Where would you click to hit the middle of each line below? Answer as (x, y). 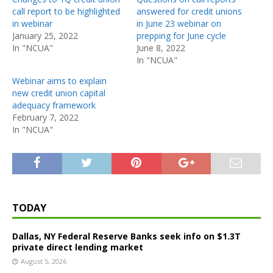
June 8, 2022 (161, 48)
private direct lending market (78, 247)
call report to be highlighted (66, 11)
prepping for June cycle (181, 35)
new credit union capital (59, 93)
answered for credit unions (189, 11)
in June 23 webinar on (179, 23)
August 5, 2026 (44, 261)
